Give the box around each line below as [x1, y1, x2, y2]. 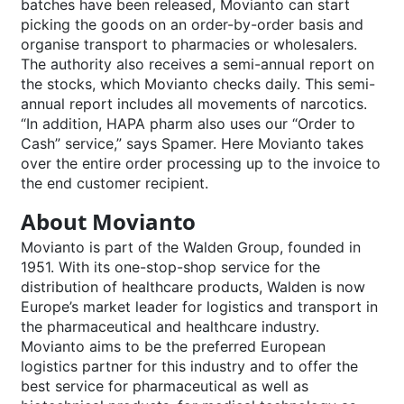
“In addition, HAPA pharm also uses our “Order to [20, 115, 355, 133]
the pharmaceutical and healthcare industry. [20, 317, 319, 336]
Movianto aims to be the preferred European [20, 337, 326, 356]
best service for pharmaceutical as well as [20, 377, 308, 396]
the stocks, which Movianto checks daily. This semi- [20, 75, 375, 94]
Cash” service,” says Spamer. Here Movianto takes [20, 134, 363, 153]
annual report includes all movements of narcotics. [20, 95, 367, 114]
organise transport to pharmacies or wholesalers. [20, 35, 357, 54]
